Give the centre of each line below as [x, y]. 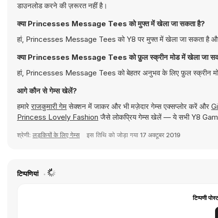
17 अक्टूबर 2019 [160, 135]
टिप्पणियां [28, 173]
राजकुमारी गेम [49, 106]
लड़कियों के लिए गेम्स [56, 135]
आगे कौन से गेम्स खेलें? [47, 91]
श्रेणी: [25, 135]
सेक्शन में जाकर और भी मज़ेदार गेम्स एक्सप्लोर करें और [139, 106]
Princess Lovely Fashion [58, 117]
